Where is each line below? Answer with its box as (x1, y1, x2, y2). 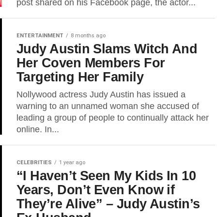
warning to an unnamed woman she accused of (16, 101, 199, 111)
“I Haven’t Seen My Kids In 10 (16, 168, 196, 183)
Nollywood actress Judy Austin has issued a (16, 90, 186, 99)
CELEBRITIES (16, 159, 52, 166)
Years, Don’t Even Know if (16, 182, 175, 197)
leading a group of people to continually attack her (16, 113, 209, 123)
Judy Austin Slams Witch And (16, 41, 198, 56)
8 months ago (71, 32, 106, 39)
